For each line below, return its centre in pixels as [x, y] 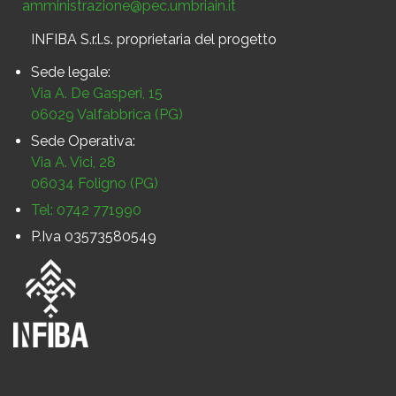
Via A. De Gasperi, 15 [97, 93]
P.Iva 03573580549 [94, 236]
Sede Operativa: [83, 141]
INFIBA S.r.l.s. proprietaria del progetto [154, 39]
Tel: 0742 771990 [86, 209]
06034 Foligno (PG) [95, 183]
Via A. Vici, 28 [73, 162]
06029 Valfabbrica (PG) [107, 114]
